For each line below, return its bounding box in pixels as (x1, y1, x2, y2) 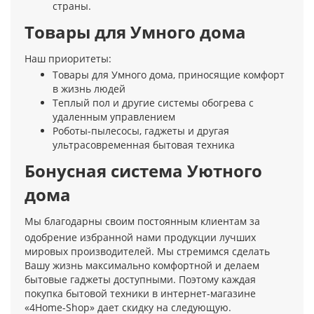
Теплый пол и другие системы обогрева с (53, 96, 254, 110)
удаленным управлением (53, 110, 175, 124)
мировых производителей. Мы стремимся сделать (25, 245, 270, 259)
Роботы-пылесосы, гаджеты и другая (53, 124, 229, 138)
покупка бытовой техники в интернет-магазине (25, 287, 256, 301)
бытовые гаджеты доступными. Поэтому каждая (25, 273, 256, 287)
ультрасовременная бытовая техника (53, 138, 235, 152)
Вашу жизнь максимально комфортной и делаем (25, 259, 259, 273)
